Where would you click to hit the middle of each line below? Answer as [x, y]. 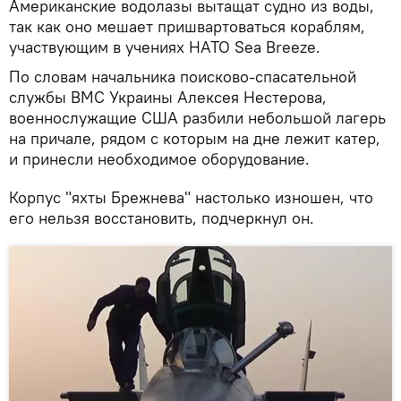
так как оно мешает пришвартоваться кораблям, [187, 26]
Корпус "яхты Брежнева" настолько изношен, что [191, 197]
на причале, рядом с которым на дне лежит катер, [195, 138]
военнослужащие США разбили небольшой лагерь [197, 117]
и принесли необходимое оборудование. [159, 158]
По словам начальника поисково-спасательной [183, 76]
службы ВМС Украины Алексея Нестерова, [168, 97]
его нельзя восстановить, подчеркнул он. [162, 218]
